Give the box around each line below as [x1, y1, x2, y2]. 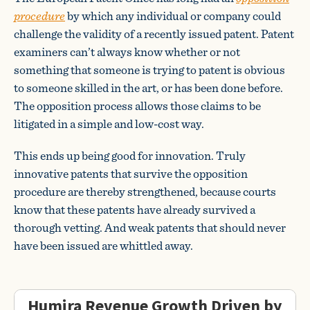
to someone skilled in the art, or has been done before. [14, 78, 283, 97]
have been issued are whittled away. [14, 236, 193, 255]
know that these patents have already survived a [14, 200, 255, 219]
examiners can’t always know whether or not [14, 42, 240, 61]
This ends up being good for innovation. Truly [14, 146, 246, 165]
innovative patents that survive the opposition [14, 164, 248, 183]
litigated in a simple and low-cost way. [14, 114, 204, 133]
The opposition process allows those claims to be [14, 96, 261, 115]
